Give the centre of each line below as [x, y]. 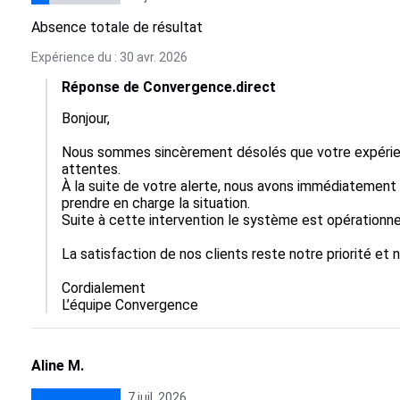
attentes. [91, 169]
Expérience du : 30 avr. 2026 [109, 57]
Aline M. [57, 366]
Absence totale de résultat [117, 27]
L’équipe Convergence [129, 305]
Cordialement [103, 288]
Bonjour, [85, 118]
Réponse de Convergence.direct [168, 87]
